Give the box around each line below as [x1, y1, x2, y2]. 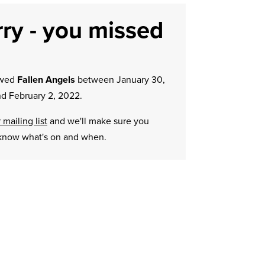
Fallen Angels [17, 73, 75, 86]
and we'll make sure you [47, 114, 149, 128]
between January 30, [75, 73, 165, 86]
